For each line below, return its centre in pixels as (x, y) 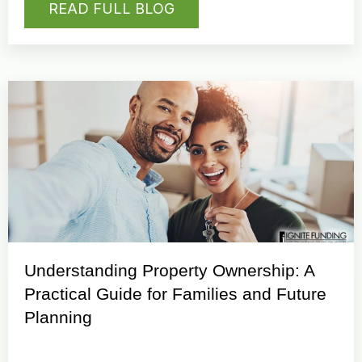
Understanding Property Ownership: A (169, 271)
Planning (58, 318)
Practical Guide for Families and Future (175, 294)
